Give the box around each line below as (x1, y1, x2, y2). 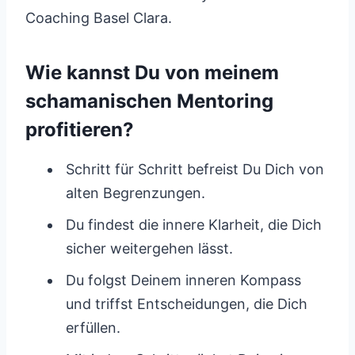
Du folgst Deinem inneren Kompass (66, 272, 301, 288)
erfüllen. (66, 319, 120, 336)
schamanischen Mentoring (25, 90, 273, 113)
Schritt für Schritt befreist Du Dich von (66, 161, 324, 177)
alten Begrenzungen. (66, 185, 205, 201)
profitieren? (25, 118, 134, 141)
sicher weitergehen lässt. (66, 240, 233, 257)
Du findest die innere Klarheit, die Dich (66, 216, 322, 233)
